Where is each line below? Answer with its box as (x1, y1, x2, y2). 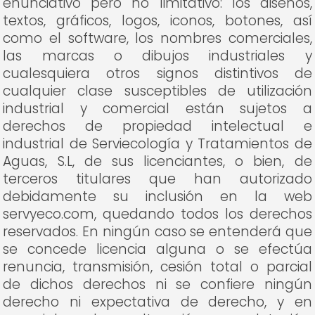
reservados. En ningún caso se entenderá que (3, 222, 312, 241)
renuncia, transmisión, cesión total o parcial (3, 257, 312, 276)
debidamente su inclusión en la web (3, 187, 312, 206)
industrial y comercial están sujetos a (3, 99, 312, 118)
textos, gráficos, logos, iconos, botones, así (3, 11, 312, 30)
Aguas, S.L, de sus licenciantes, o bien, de (3, 152, 312, 171)
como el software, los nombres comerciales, (3, 29, 312, 48)
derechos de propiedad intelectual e (3, 117, 312, 136)
